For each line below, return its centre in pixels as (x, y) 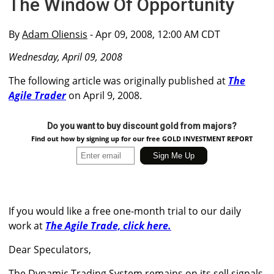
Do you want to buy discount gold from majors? (142, 126)
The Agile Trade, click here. (108, 226)
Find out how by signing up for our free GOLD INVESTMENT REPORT (142, 139)
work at (27, 226)
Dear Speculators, (50, 250)
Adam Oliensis (55, 34)
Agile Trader (37, 96)
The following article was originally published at (118, 81)
